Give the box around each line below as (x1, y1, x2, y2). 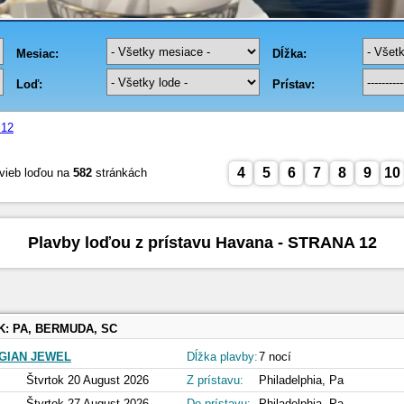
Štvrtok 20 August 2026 (26, 373, 149, 388)
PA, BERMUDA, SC (13, 322, 117, 336)
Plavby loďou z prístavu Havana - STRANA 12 (27, 234, 377, 252)
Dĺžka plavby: (187, 350, 258, 364)
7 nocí (259, 350, 291, 364)
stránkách (92, 166, 147, 179)
